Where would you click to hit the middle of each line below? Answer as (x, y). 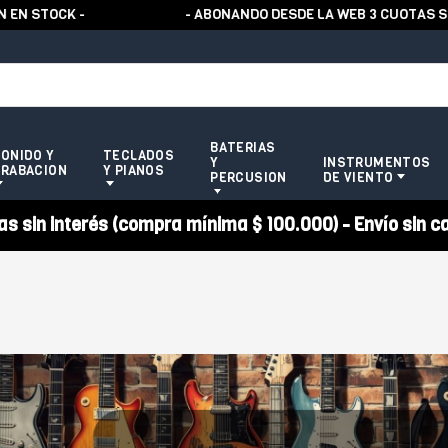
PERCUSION (248, 177)
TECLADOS (139, 155)
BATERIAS (243, 147)
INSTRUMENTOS (376, 162)
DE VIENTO (358, 177)
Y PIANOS (134, 170)
